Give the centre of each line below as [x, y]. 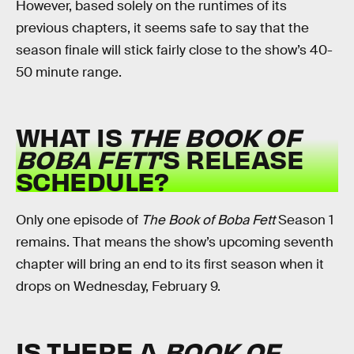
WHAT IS [72, 137]
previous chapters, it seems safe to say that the [162, 28]
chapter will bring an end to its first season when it [170, 264]
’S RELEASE [231, 159]
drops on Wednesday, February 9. [118, 286]
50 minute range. [69, 72]
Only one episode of [79, 220]
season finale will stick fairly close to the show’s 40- [174, 50]
